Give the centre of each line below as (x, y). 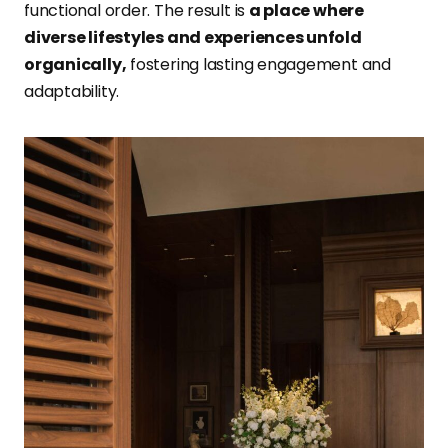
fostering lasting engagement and (258, 65)
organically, (75, 65)
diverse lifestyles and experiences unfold (193, 38)
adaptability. (72, 92)
